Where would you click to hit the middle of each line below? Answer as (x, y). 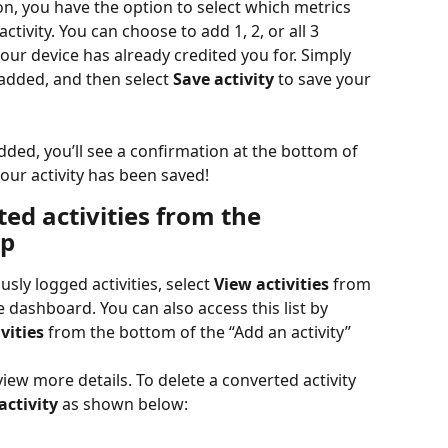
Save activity (223, 78)
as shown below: (123, 403)
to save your (324, 78)
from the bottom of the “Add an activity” (199, 331)
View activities (271, 283)
